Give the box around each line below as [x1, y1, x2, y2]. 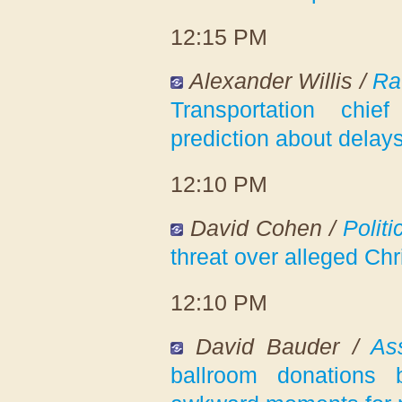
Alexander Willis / [189, 67, 372, 93]
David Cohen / [189, 214, 343, 240]
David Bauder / [196, 333, 371, 359]
